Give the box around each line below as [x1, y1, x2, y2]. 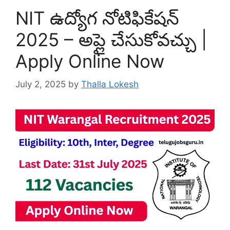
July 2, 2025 [15, 79, 66, 89]
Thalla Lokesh [81, 79, 139, 89]
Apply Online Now [15, 50, 164, 72]
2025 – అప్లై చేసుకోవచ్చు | [15, 29, 207, 50]
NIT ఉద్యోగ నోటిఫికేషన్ [15, 7, 179, 29]
